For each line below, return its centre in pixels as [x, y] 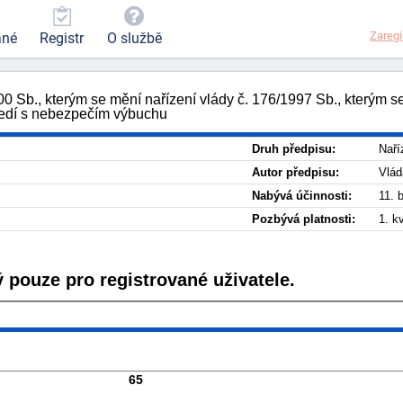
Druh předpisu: [294, 149]
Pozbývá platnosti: [304, 219]
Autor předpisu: [296, 172]
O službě [134, 39]
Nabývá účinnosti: [302, 196]
